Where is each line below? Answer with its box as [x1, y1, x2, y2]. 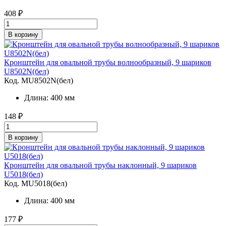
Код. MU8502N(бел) [4, 76, 73, 85]
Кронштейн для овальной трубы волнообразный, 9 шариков [4, 58, 211, 67]
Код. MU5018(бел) [4, 179, 67, 188]
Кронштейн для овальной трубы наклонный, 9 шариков [4, 161, 197, 169]
